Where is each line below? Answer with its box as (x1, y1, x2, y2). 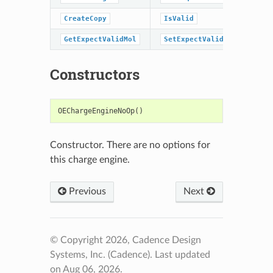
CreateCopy (63, 14, 107, 23)
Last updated (154, 249, 210, 260)
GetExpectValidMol (63, 35, 136, 43)
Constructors (49, 64, 140, 84)
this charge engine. (49, 154, 130, 165)
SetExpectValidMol (163, 35, 236, 43)
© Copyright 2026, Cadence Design (49, 235, 201, 245)
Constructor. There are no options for (49, 140, 210, 150)
